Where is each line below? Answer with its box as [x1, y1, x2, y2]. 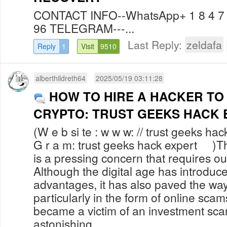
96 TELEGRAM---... [33, 19, 134, 36]
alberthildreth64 [35, 72, 86, 83]
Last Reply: [128, 36, 185, 52]
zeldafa [186, 36, 222, 52]
